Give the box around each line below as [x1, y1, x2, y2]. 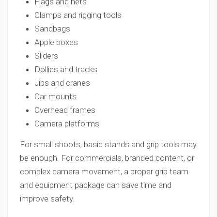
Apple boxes [34, 37, 78, 47]
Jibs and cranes [34, 78, 90, 88]
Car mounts [34, 92, 77, 101]
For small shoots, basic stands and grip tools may [20, 139, 197, 149]
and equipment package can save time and [20, 180, 171, 190]
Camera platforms [34, 119, 99, 128]
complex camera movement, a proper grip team [20, 167, 188, 176]
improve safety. [20, 194, 75, 203]
